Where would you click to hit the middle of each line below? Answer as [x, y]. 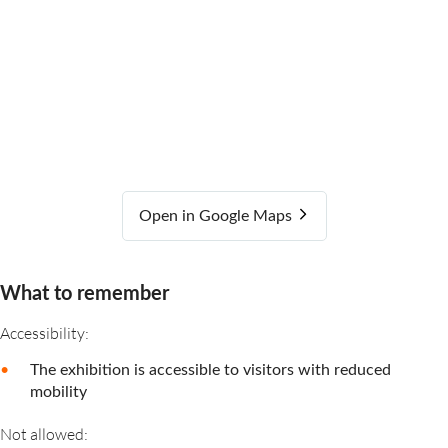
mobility [58, 392]
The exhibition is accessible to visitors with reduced [210, 370]
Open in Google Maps [217, 216]
